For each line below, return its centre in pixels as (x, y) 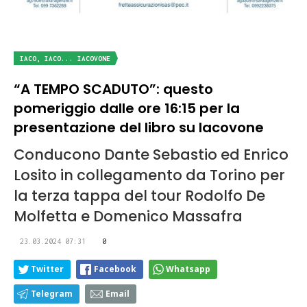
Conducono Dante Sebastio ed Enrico (151, 155)
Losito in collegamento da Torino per (149, 175)
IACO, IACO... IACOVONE (65, 59)
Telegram (52, 294)
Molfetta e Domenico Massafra (128, 217)
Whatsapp (188, 269)
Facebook (115, 269)
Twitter (47, 269)
